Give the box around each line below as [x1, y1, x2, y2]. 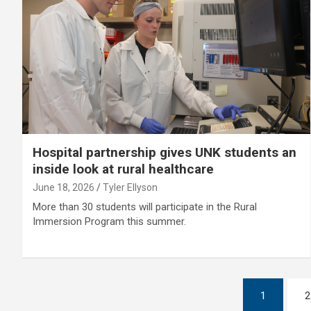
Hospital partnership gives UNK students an [33, 144, 296, 161]
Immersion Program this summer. [33, 215, 186, 228]
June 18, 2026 [33, 182, 94, 194]
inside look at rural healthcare [33, 161, 214, 178]
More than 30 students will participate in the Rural [33, 201, 257, 214]
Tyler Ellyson [103, 182, 158, 194]
